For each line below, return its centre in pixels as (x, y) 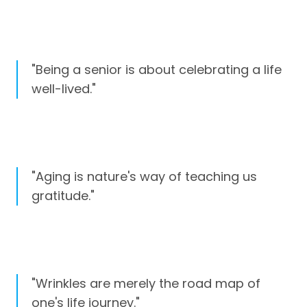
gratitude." (63, 195)
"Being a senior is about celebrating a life (157, 69)
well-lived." (64, 88)
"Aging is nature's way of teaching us (144, 176)
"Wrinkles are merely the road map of (146, 284)
